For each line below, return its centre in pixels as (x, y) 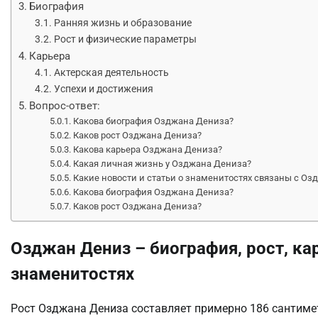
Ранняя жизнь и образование (122, 23)
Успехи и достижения (103, 89)
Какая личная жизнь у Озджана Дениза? (163, 163)
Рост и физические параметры (125, 39)
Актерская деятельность (111, 72)
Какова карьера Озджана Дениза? (148, 149)
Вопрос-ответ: (65, 105)
